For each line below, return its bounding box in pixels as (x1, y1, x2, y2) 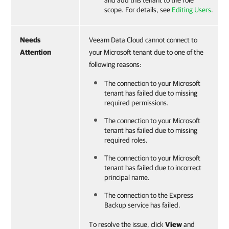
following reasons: (89, 60, 142, 68)
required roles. (104, 135, 148, 144)
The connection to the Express (104, 191, 193, 199)
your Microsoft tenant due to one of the (89, 48, 203, 56)
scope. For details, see (104, 5, 172, 14)
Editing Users (172, 5, 211, 14)
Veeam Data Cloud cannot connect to (89, 35, 197, 44)
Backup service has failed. (104, 200, 180, 209)
